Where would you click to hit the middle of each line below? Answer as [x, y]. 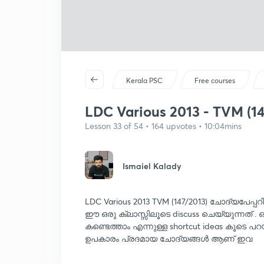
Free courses [215, 80]
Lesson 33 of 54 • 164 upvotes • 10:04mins [163, 126]
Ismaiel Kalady [152, 166]
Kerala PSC [145, 80]
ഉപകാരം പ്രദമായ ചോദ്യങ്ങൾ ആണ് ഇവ [169, 238]
